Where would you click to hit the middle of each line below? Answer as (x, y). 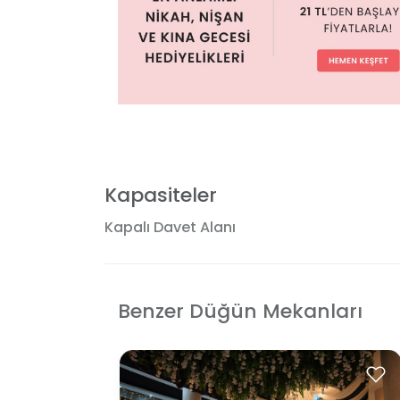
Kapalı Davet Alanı (170, 227)
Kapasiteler (161, 195)
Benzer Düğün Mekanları (240, 311)
